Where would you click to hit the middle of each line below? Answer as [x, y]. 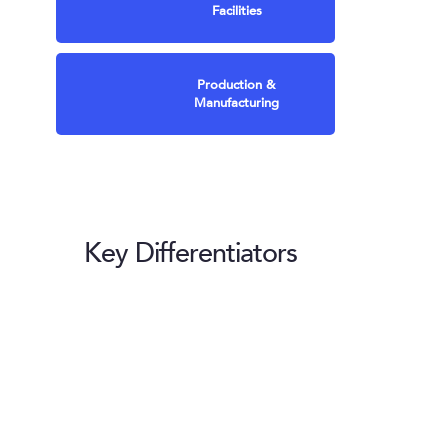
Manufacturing [236, 102]
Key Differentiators [190, 253]
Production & [236, 84]
